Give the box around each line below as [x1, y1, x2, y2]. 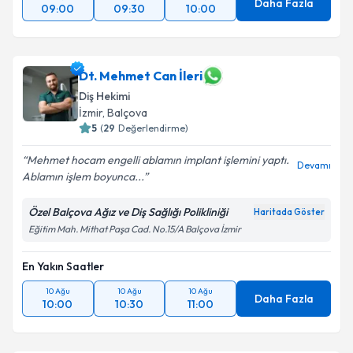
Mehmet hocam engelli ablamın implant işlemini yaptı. [27, 153, 289, 167]
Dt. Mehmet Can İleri [79, 68, 203, 84]
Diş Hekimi [79, 89, 130, 103]
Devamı [297, 159, 331, 171]
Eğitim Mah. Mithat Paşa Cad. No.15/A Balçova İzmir [28, 223, 241, 235]
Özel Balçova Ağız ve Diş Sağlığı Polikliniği [28, 205, 228, 219]
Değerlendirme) [118, 122, 188, 134]
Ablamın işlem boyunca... [22, 169, 143, 184]
